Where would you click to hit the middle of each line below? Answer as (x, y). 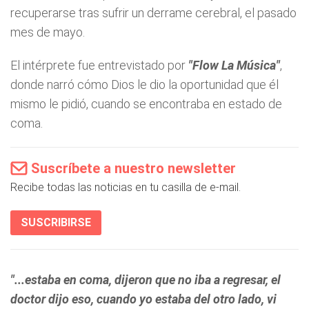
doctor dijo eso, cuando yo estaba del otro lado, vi (143, 299)
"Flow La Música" (233, 65)
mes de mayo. (48, 32)
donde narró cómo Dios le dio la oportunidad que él (144, 84)
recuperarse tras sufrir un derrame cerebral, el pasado (153, 13)
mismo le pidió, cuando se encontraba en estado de (146, 104)
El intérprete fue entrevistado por (98, 65)
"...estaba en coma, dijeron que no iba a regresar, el (146, 280)
